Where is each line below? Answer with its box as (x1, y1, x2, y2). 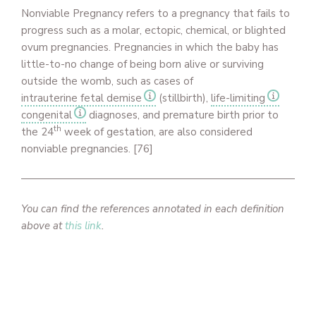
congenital (21, 108, 72, 122)
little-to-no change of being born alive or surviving (21, 57, 264, 71)
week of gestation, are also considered (61, 125, 253, 139)
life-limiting (211, 91, 265, 105)
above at (21, 219, 65, 233)
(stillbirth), (156, 91, 211, 105)
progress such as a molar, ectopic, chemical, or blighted (21, 23, 286, 37)
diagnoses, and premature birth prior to (86, 108, 279, 122)
